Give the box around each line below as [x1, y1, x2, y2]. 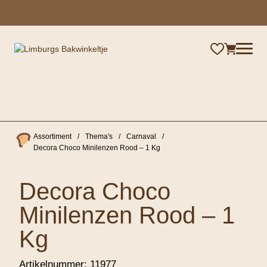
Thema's [85, 132, 113, 141]
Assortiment [33, 132, 72, 141]
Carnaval [126, 132, 156, 141]
